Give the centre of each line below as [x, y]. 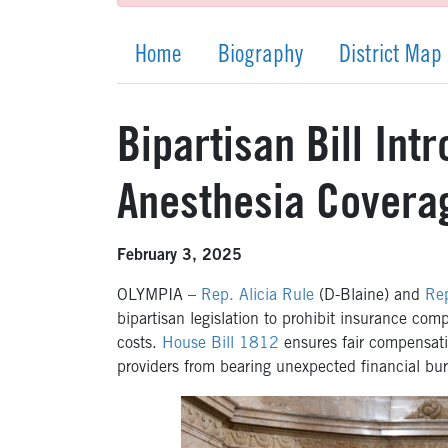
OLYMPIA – [159, 296]
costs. [139, 344]
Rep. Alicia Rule [257, 296]
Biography [260, 57]
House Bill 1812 [220, 344]
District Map [391, 57]
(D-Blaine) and [367, 296]
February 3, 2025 [179, 256]
